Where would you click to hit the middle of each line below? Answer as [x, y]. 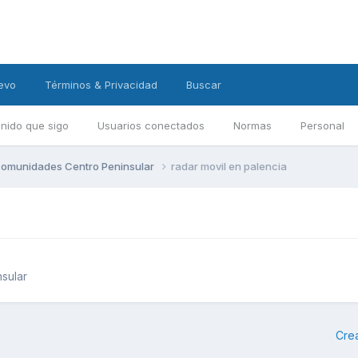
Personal [322, 125]
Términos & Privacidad [101, 85]
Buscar [204, 85]
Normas [253, 125]
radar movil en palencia [229, 166]
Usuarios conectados [151, 125]
